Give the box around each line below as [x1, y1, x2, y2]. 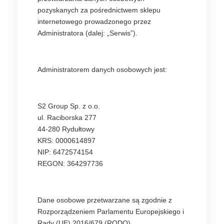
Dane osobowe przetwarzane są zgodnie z [37, 196, 172, 204]
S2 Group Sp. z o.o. [37, 102, 100, 110]
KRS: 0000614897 [37, 136, 95, 144]
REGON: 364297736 [37, 159, 103, 167]
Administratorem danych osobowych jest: [37, 65, 167, 73]
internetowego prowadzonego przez [37, 17, 151, 25]
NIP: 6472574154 [37, 148, 93, 156]
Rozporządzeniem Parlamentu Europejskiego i [37, 207, 184, 215]
